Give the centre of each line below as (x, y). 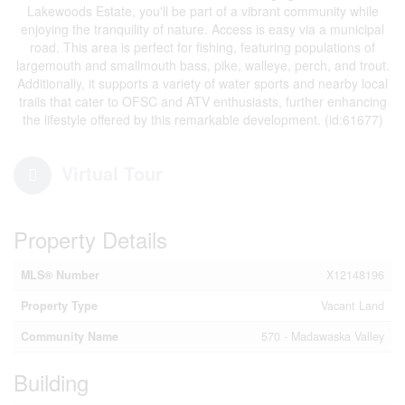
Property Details (90, 239)
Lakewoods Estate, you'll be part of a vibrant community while (202, 11)
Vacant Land (353, 306)
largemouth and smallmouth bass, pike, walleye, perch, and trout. (202, 65)
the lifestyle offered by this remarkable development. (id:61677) (202, 119)
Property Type (59, 306)
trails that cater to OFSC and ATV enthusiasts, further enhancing (202, 101)
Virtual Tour (112, 173)
